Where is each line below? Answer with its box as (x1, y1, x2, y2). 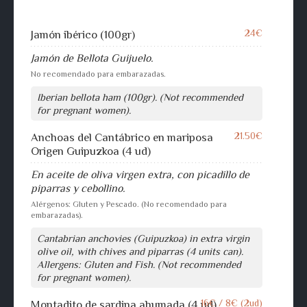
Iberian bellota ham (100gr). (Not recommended (37, 91, 243, 103)
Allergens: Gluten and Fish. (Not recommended (37, 258, 241, 271)
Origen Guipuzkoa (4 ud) (31, 145, 151, 158)
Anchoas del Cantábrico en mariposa (31, 131, 213, 145)
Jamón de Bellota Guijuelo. (31, 52, 153, 65)
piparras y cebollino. (31, 182, 125, 195)
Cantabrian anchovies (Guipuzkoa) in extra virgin (37, 232, 249, 245)
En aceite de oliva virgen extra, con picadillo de (31, 169, 249, 182)
